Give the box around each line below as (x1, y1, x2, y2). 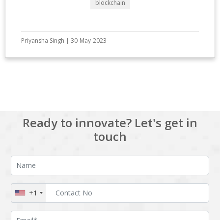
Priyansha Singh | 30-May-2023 (21, 36, 107, 45)
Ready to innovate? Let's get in (23, 114, 197, 131)
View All (100, 79, 120, 87)
